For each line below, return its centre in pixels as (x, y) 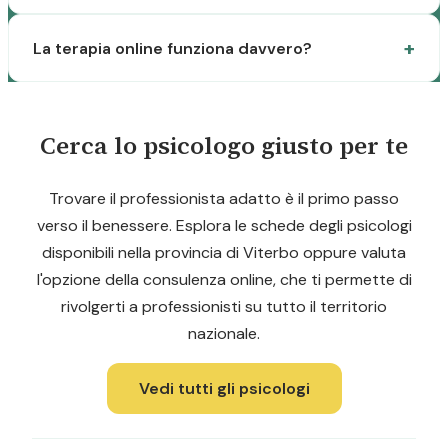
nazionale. (224, 333)
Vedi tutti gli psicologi (224, 388)
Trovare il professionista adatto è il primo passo (224, 198)
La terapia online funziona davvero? (172, 48)
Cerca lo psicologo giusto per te (224, 145)
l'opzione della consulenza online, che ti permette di (224, 279)
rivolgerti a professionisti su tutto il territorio (224, 306)
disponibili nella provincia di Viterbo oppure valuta (224, 252)
